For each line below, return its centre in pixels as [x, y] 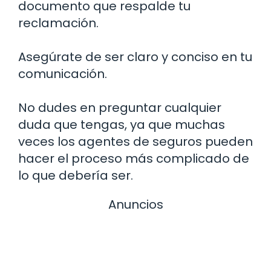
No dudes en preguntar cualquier [120, 107]
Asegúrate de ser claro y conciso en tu [135, 57]
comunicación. [63, 73]
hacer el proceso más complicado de [134, 158]
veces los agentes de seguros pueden [135, 141]
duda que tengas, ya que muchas [122, 124]
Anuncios [135, 204]
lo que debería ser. [76, 175]
